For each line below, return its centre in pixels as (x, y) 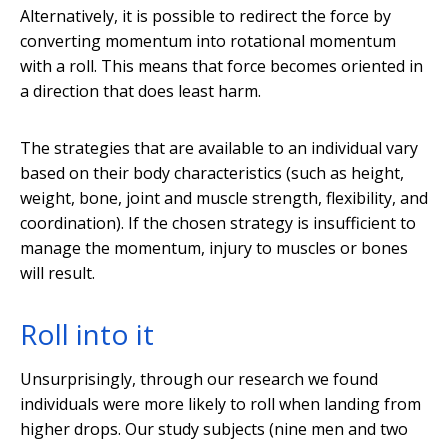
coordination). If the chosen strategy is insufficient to (218, 223)
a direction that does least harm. (140, 91)
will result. (57, 273)
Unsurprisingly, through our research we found (199, 379)
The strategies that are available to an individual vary (219, 148)
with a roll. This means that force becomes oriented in (221, 66)
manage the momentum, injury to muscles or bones (214, 248)
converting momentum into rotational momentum (208, 41)
